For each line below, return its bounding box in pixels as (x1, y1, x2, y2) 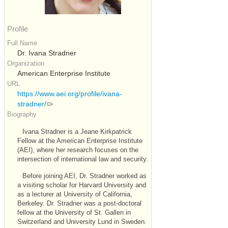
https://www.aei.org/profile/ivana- (17, 90, 122, 98)
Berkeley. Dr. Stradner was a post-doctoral (17, 200, 141, 208)
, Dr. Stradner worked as (75, 173, 147, 180)
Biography (7, 111, 37, 118)
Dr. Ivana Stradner (17, 49, 76, 57)
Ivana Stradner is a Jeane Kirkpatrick (22, 128, 132, 136)
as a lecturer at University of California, (17, 191, 132, 198)
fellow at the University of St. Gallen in (17, 209, 131, 217)
